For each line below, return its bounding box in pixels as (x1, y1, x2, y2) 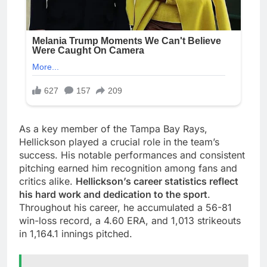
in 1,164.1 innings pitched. (19, 227, 132, 240)
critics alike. (19, 175, 76, 187)
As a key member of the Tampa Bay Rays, (19, 122, 207, 135)
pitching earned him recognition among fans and (19, 162, 237, 174)
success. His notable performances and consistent (19, 148, 245, 161)
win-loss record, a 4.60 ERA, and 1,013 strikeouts (19, 214, 241, 226)
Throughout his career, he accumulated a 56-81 (19, 201, 232, 213)
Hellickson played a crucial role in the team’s (19, 135, 219, 148)
